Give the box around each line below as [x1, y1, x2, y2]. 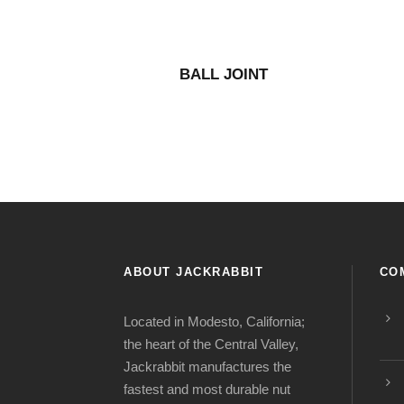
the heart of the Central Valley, [124, 336, 298, 352]
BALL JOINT [179, 66, 269, 83]
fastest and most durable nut [124, 381, 290, 397]
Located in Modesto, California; [124, 314, 305, 329]
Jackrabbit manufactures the [124, 359, 291, 374]
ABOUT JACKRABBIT [124, 265, 263, 279]
